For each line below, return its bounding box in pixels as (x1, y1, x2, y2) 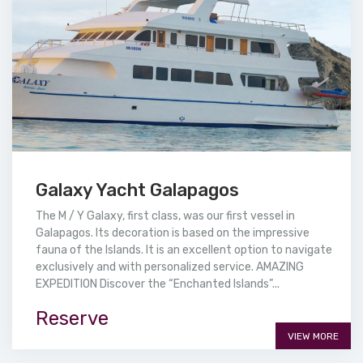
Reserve (36, 307, 109, 331)
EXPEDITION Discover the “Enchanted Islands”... (36, 277, 280, 292)
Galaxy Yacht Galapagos (36, 179, 239, 202)
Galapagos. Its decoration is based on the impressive (36, 226, 310, 241)
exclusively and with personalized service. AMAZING (36, 260, 304, 275)
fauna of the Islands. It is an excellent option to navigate (36, 243, 332, 258)
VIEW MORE (288, 331, 339, 343)
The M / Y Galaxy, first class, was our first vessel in (36, 209, 295, 224)
